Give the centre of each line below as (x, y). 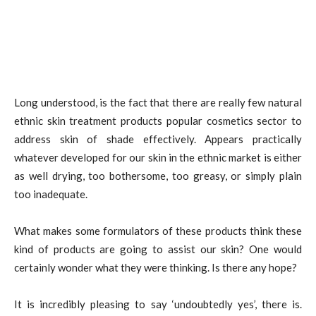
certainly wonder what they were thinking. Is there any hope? (156, 267)
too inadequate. (51, 194)
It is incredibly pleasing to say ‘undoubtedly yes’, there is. (158, 304)
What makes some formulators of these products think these (158, 230)
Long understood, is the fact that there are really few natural (158, 102)
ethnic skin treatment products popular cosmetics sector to (158, 120)
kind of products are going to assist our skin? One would (158, 249)
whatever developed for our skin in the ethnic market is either (158, 157)
